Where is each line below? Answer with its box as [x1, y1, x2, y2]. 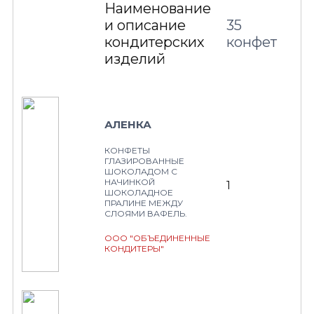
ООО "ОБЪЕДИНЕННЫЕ [104, 233, 210, 243]
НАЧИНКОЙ [104, 177, 155, 187]
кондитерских [104, 34, 205, 50]
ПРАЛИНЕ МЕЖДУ [104, 198, 183, 208]
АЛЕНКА [104, 118, 151, 131]
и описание [104, 17, 186, 34]
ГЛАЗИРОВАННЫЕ [104, 156, 184, 166]
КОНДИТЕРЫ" [104, 243, 164, 254]
